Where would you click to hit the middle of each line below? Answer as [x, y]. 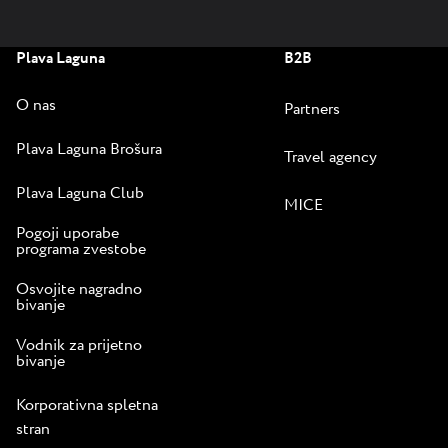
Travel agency [330, 157]
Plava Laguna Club [80, 193]
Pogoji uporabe [67, 233]
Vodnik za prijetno [79, 345]
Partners [312, 109]
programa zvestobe [81, 249]
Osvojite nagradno [79, 289]
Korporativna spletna [87, 405]
